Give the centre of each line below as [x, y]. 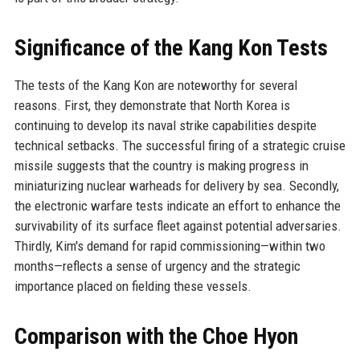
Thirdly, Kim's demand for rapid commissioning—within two [170, 245]
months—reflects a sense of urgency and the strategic [157, 266]
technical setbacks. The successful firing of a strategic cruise [180, 145]
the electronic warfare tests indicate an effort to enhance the [177, 205]
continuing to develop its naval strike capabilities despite [165, 125]
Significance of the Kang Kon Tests [171, 47]
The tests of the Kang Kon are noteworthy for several [155, 85]
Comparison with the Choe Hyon [156, 336]
